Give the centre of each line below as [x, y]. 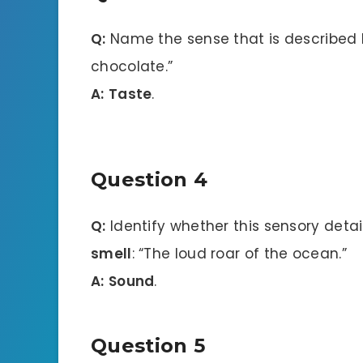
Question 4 [149, 179]
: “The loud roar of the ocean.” [239, 254]
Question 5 [148, 346]
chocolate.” [132, 67]
